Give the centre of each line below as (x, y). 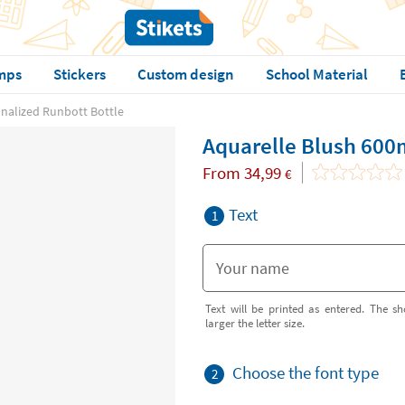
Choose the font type (306, 372)
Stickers (79, 74)
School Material (316, 74)
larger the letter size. (255, 323)
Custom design (185, 74)
